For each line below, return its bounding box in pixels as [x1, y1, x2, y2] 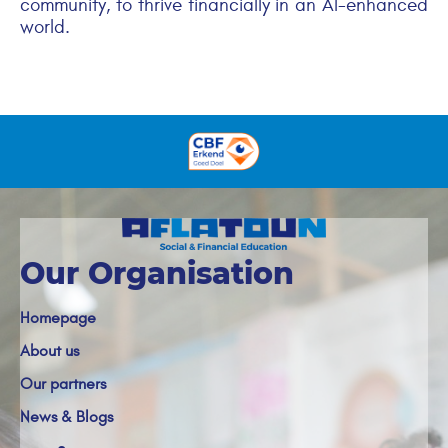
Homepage [20, 309, 96, 328]
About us [20, 342, 79, 361]
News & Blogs [20, 408, 113, 427]
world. [20, 16, 70, 39]
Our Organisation [20, 255, 294, 293]
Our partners [20, 375, 106, 394]
